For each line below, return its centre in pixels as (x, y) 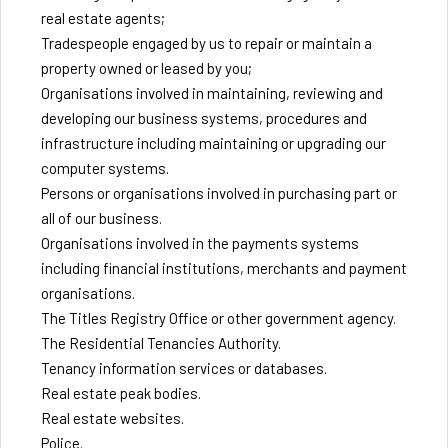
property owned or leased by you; (146, 68)
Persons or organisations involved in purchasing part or (219, 193)
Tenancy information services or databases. (184, 368)
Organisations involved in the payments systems (200, 243)
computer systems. (105, 168)
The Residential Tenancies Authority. (161, 343)
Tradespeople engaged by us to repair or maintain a (206, 43)
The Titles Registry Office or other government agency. (218, 318)
